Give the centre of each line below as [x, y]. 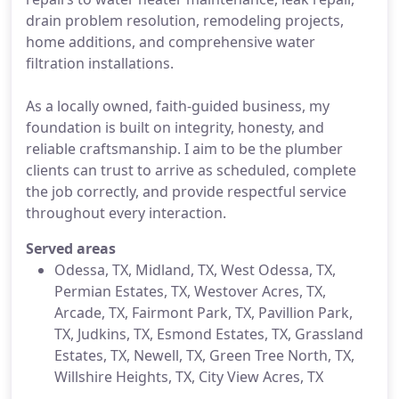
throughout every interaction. [126, 213]
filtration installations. [100, 63]
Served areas [71, 248]
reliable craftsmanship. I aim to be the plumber [184, 149]
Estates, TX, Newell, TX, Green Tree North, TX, [204, 355]
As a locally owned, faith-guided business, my [178, 106]
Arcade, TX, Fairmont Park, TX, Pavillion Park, [204, 313]
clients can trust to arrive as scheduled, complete [191, 170]
